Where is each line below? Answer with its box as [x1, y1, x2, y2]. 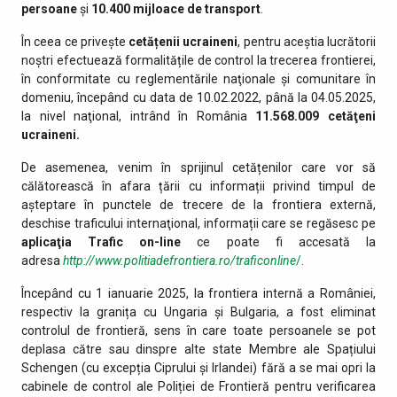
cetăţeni [328, 108, 377, 123]
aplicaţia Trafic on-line [21, 234, 182, 249]
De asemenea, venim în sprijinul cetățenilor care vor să [21, 160, 376, 175]
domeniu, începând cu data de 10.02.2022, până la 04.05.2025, [21, 90, 376, 105]
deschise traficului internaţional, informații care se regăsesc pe [21, 215, 376, 230]
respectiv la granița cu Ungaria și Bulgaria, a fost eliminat [21, 304, 376, 319]
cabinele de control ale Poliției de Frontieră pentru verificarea [21, 378, 376, 393]
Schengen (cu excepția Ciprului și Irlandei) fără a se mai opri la [21, 360, 376, 375]
